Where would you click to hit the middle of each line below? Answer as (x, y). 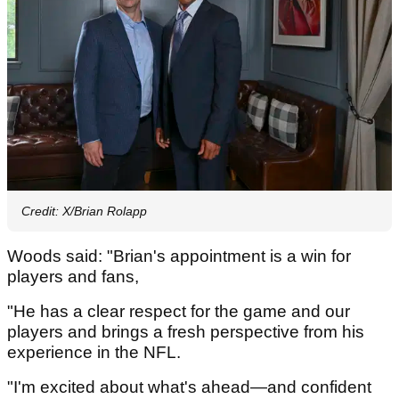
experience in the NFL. (96, 353)
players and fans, (75, 277)
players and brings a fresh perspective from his (186, 332)
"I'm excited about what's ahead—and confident (189, 387)
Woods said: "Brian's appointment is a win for (179, 256)
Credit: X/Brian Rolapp (84, 212)
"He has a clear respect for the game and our (179, 312)
